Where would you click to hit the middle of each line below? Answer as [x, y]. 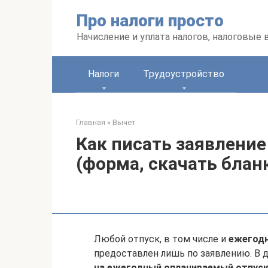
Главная [91, 122]
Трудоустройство [184, 74]
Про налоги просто [150, 21]
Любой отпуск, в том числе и [161, 239]
